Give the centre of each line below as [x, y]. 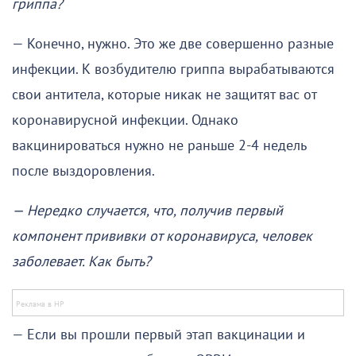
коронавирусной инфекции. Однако [125, 121]
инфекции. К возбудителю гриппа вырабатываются [173, 70]
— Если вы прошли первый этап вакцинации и [159, 335]
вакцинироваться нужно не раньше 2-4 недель [159, 146]
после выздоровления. [83, 172]
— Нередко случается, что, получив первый [147, 211]
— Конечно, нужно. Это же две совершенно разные [173, 44]
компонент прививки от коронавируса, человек [162, 237]
